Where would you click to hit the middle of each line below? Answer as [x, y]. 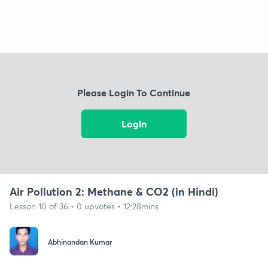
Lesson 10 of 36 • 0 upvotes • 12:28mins [84, 206]
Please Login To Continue [134, 93]
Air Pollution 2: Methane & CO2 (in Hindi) [114, 191]
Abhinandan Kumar [80, 242]
